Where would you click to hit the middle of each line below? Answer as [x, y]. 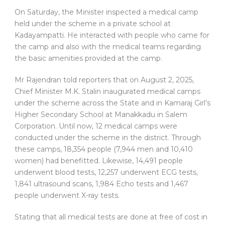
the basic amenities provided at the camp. [88, 59]
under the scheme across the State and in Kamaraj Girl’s [113, 103]
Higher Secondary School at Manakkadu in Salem [101, 115]
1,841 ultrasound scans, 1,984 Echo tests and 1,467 [101, 184]
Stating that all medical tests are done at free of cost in [111, 217]
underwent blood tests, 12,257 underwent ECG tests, [106, 173]
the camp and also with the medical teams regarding [108, 47]
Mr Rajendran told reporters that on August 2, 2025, [104, 80]
